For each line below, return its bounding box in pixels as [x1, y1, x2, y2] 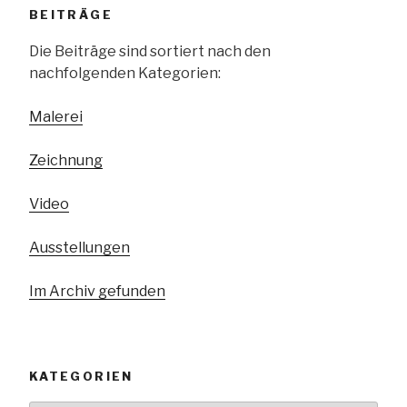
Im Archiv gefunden [29, 282, 165, 300]
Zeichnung [29, 151, 103, 169]
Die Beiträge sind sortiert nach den [29, 42, 271, 60]
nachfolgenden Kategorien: [29, 64, 221, 82]
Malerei [29, 107, 83, 125]
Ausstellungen [29, 238, 130, 256]
